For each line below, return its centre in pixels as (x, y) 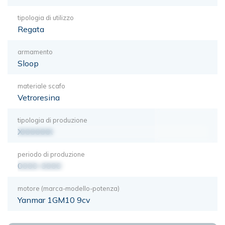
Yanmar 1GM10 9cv (54, 200)
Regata (31, 29)
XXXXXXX (35, 131)
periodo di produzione (51, 154)
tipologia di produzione (52, 120)
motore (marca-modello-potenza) (69, 188)
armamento (35, 51)
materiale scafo (41, 86)
